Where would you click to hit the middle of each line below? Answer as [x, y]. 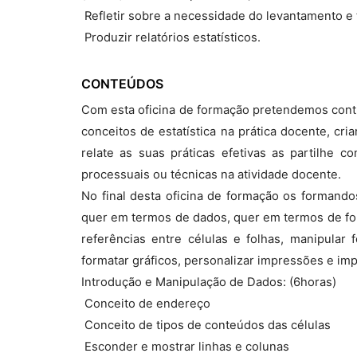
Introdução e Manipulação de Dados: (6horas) [209, 282]
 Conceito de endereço [146, 304]
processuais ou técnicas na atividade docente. [211, 175]
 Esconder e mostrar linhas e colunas [185, 347]
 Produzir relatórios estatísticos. [171, 37]
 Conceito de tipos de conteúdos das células [206, 325]
